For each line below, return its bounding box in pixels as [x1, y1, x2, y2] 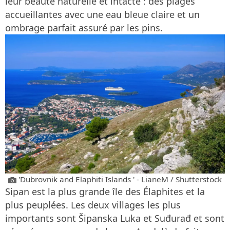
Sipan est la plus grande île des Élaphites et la [5, 185, 205, 198]
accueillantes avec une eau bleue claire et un [5, 8, 200, 21]
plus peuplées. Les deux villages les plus [5, 198, 181, 211]
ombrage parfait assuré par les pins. [5, 22, 163, 34]
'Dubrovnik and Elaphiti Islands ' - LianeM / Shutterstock [16, 174, 222, 184]
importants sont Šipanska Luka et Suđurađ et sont [5, 212, 224, 224]
